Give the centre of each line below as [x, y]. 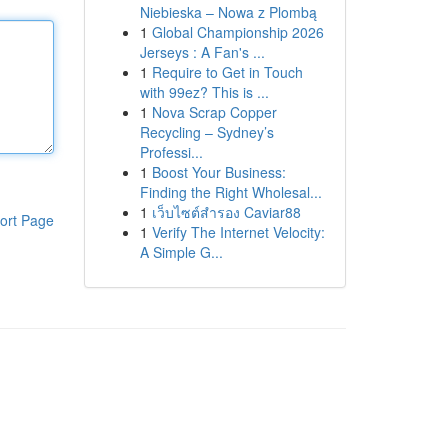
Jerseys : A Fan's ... [202, 52]
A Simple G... [181, 252]
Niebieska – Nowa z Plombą [228, 12]
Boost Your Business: [218, 172]
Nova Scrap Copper [214, 112]
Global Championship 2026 [237, 32]
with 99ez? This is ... [204, 92]
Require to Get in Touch [227, 72]
